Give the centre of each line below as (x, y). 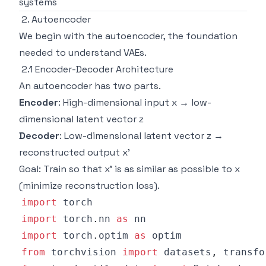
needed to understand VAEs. (83, 53)
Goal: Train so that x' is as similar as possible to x (129, 169)
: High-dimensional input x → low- (135, 102)
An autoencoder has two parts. (90, 86)
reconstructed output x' (75, 152)
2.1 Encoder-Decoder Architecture (97, 69)
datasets (185, 252)
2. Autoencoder (56, 19)
